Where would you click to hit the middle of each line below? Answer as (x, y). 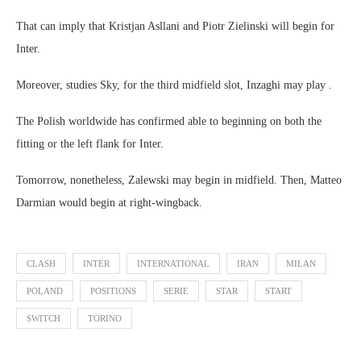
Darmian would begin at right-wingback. (109, 203)
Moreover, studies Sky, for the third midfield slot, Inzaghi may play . (174, 85)
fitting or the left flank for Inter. (90, 144)
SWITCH (44, 318)
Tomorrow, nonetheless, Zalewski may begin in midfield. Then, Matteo (179, 180)
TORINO (105, 318)
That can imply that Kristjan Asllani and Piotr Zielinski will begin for (175, 26)
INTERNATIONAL (173, 263)
